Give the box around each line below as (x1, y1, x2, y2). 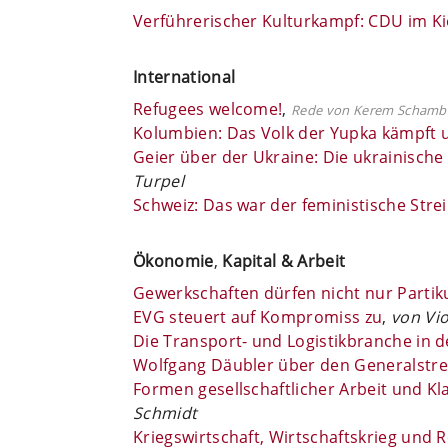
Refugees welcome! (133, 97, 283, 120)
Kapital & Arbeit (222, 249, 346, 272)
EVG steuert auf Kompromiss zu (133, 305, 383, 328)
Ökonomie (133, 249, 214, 272)
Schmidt (133, 401, 198, 424)
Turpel (133, 169, 184, 192)
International (133, 65, 236, 88)
